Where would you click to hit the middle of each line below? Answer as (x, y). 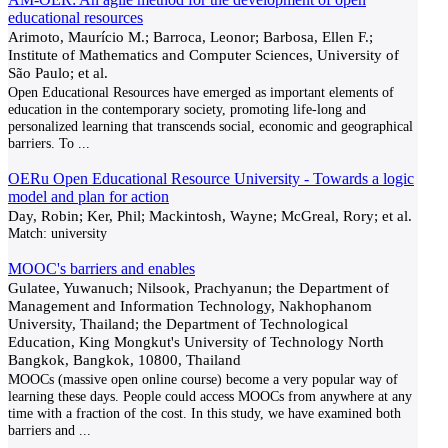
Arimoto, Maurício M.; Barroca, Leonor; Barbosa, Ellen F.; (190, 36)
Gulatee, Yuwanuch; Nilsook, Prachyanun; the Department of (198, 287)
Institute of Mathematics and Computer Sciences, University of (203, 54)
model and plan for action (88, 196)
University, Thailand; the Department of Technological (178, 323)
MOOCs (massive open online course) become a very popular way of (203, 379)
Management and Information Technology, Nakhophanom (190, 305)
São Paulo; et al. (58, 72)
